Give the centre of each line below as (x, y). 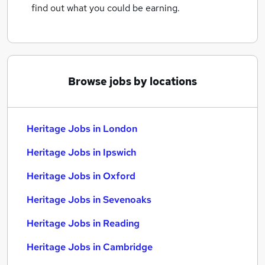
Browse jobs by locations (132, 81)
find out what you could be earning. (106, 8)
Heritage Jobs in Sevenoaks (89, 200)
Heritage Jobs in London (82, 129)
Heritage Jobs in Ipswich (81, 152)
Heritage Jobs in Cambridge (90, 247)
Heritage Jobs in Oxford (81, 176)
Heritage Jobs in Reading (83, 223)
